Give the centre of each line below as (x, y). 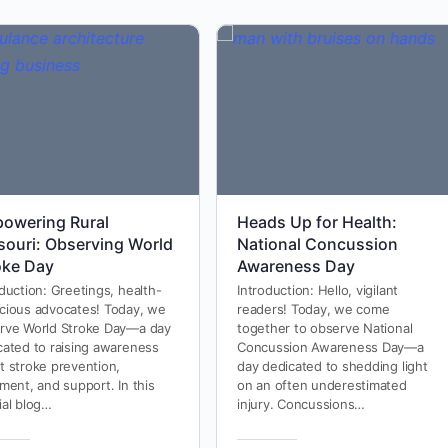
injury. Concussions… (301, 403)
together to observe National (325, 327)
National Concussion (317, 243)
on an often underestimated (322, 384)
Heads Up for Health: (317, 221)
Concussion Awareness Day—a (330, 346)
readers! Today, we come (313, 308)
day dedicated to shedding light (332, 365)
